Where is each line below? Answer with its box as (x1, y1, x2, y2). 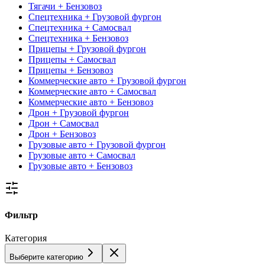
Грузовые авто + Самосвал (28, 150, 135, 160)
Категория (5, 233, 47, 244)
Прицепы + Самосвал (28, 54, 116, 64)
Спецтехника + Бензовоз (28, 33, 128, 43)
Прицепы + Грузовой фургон (28, 43, 146, 54)
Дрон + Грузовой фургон (28, 107, 129, 118)
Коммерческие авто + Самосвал (28, 86, 156, 96)
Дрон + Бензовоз (28, 128, 96, 139)
